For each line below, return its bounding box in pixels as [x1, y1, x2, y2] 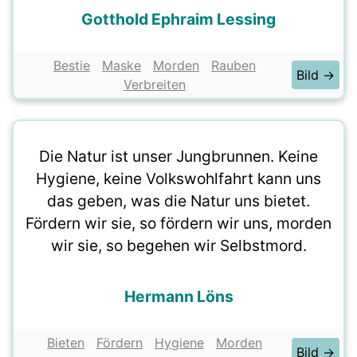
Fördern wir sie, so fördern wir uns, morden [25, 214, 331, 233]
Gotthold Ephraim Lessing [81, 10, 276, 29]
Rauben [211, 57, 256, 73]
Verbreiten [124, 76, 186, 92]
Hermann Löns [124, 287, 233, 306]
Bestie [53, 57, 90, 73]
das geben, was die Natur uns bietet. [47, 191, 310, 210]
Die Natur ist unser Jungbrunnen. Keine [39, 147, 318, 166]
